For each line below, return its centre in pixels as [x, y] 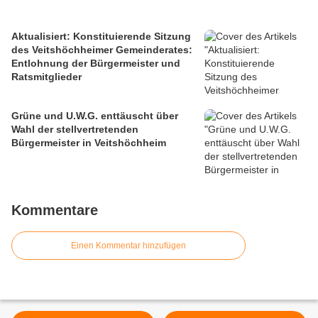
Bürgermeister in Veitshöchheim [89, 143]
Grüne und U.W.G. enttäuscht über [95, 116]
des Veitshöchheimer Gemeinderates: [102, 50]
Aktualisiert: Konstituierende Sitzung [101, 37]
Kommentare [55, 210]
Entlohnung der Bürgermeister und [96, 64]
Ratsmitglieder [46, 77]
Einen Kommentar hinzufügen [128, 246]
